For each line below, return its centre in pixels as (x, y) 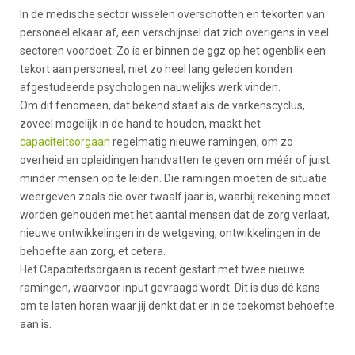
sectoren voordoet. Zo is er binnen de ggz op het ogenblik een (173, 51)
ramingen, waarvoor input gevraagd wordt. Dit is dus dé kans (170, 288)
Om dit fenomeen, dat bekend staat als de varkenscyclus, (162, 106)
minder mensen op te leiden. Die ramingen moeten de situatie (174, 179)
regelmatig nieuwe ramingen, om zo (202, 142)
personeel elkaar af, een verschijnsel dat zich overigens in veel (174, 33)
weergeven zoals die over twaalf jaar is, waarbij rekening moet (175, 197)
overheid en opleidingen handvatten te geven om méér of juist (175, 160)
